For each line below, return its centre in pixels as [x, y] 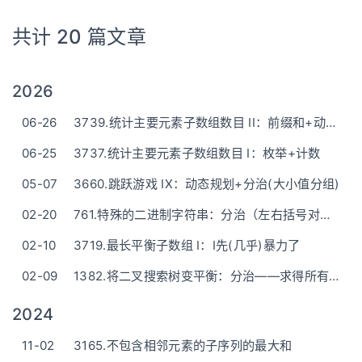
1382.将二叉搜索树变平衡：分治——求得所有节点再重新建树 [334, 276]
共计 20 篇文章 [79, 37]
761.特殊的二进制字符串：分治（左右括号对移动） [325, 215]
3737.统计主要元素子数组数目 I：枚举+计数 [197, 153]
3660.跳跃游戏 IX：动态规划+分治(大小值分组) [207, 184]
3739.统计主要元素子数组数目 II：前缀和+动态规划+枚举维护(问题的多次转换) [330, 122]
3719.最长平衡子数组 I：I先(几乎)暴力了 [187, 245]
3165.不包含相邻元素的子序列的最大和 [183, 345]
